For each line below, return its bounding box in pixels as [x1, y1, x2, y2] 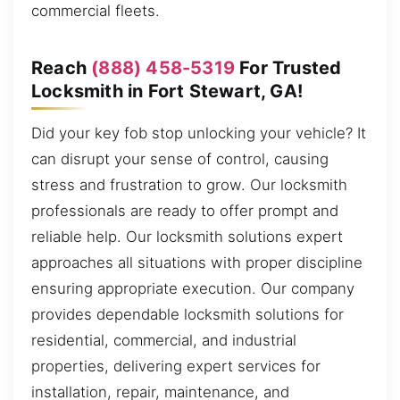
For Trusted [235, 56, 342, 79]
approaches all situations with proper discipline [31, 254, 362, 272]
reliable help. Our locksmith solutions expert [31, 228, 343, 246]
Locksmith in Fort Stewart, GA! [31, 79, 303, 102]
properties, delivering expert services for [31, 357, 321, 376]
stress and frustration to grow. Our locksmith [31, 176, 347, 195]
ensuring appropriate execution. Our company [31, 279, 354, 298]
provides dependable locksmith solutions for [31, 305, 344, 324]
